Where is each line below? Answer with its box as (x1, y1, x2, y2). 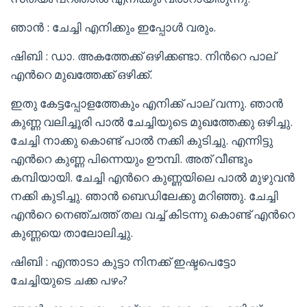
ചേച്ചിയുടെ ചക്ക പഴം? (10, 272, 127, 288)
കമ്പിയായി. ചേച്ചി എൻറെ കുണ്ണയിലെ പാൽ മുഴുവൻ (10, 169, 295, 185)
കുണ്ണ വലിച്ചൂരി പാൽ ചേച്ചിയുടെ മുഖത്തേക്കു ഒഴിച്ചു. (10, 114, 293, 130)
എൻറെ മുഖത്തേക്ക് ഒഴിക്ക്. (10, 66, 152, 82)
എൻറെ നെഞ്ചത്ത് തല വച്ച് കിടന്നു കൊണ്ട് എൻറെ (10, 206, 295, 222)
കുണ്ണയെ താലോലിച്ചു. (10, 225, 133, 241)
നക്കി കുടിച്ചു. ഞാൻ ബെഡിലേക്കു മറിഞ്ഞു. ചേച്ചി (10, 188, 278, 204)
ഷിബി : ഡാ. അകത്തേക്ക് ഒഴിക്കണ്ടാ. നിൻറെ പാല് (10, 48, 275, 64)
